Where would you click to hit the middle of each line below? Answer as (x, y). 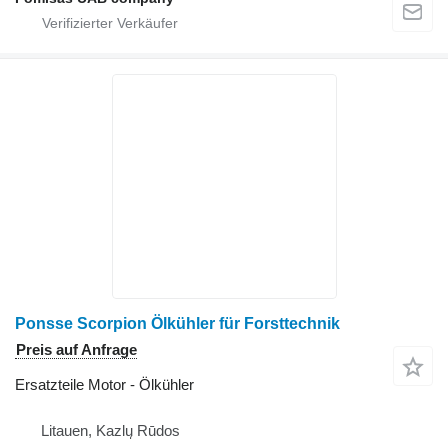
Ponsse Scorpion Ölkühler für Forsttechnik (177, 324)
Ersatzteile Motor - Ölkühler (104, 385)
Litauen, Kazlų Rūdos (110, 431)
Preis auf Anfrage (76, 350)
